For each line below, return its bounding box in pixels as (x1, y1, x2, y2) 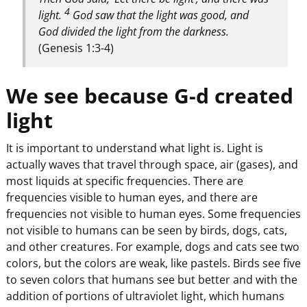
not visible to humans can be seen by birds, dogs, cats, (5, 223, 287, 238)
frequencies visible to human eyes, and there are (5, 190, 258, 206)
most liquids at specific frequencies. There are (5, 173, 243, 189)
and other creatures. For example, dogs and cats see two (5, 239, 299, 255)
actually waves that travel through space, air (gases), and (5, 157, 298, 173)
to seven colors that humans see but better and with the (5, 272, 297, 288)
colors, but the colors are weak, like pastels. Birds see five (5, 256, 301, 271)
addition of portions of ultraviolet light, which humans (5, 288, 284, 304)
